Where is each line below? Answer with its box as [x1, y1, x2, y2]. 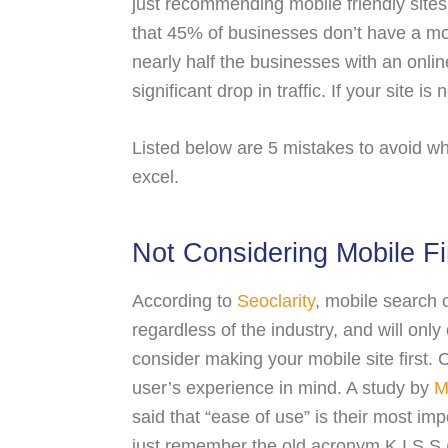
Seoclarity [237, 291, 315, 311]
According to [132, 291, 237, 311]
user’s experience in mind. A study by [132, 378, 434, 398]
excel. [132, 167, 179, 187]
